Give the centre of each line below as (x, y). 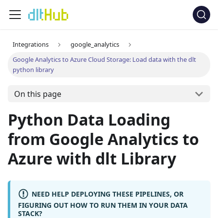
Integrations (31, 45)
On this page (37, 94)
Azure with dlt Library (92, 159)
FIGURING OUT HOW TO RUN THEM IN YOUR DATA (103, 205)
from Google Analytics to (103, 139)
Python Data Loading (89, 120)
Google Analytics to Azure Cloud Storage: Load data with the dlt (105, 60)
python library (34, 70)
